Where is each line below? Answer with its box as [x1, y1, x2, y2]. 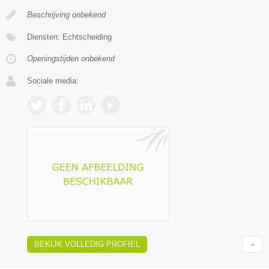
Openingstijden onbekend [27, 53, 115, 63]
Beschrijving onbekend [27, 10, 106, 19]
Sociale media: [27, 76, 79, 85]
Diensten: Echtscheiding [27, 32, 112, 41]
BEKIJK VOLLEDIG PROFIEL [34, 240, 140, 249]
